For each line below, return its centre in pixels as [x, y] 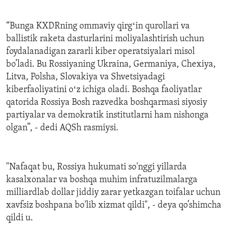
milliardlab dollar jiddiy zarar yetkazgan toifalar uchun [113, 192]
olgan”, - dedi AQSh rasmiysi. [62, 128]
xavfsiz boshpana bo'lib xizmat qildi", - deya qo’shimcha [114, 205]
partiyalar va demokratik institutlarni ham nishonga [107, 115]
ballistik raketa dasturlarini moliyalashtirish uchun [105, 39]
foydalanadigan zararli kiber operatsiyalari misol [101, 51]
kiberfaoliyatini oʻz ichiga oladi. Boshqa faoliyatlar [104, 90]
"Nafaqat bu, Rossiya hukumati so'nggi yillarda [96, 167]
